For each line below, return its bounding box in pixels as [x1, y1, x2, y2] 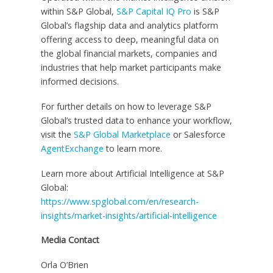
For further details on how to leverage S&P [40, 100, 211, 112]
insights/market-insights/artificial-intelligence [40, 209, 217, 221]
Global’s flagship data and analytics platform [40, 19, 218, 31]
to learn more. [103, 142, 162, 154]
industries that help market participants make [40, 61, 221, 73]
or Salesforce [170, 128, 225, 140]
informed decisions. [40, 75, 119, 87]
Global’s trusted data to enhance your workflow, [40, 114, 232, 126]
